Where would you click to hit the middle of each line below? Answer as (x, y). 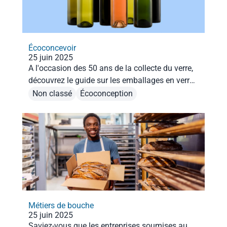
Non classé (52, 94)
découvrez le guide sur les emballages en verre (111, 80)
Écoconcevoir (52, 48)
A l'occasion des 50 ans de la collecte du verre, (111, 68)
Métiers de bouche (61, 205)
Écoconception (106, 94)
